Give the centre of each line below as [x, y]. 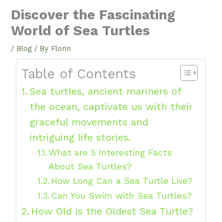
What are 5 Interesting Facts [111, 153]
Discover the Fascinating [93, 15]
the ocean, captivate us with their [111, 107]
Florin [61, 49]
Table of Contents [79, 74]
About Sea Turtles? [90, 166]
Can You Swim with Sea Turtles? [122, 196]
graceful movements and [89, 122]
